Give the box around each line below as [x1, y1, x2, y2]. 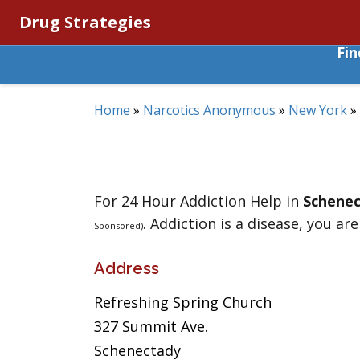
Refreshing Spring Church [94, 292, 272, 312]
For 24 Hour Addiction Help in [94, 191, 303, 211]
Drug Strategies [19, 11, 151, 33]
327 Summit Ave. [94, 317, 208, 336]
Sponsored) [94, 219, 143, 231]
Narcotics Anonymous [143, 101, 276, 119]
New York [288, 101, 347, 119]
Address [94, 259, 159, 278]
